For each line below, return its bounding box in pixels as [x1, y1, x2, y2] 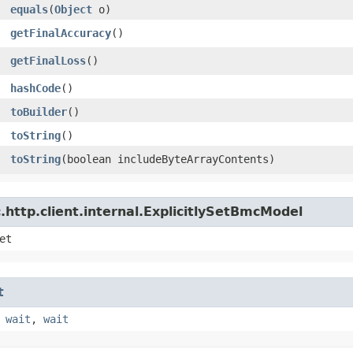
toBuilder [10, 105, 67, 118]
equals [10, 2, 48, 16]
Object [54, 2, 92, 16]
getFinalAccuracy [10, 26, 111, 39]
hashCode [10, 81, 61, 95]
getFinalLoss [10, 54, 86, 67]
